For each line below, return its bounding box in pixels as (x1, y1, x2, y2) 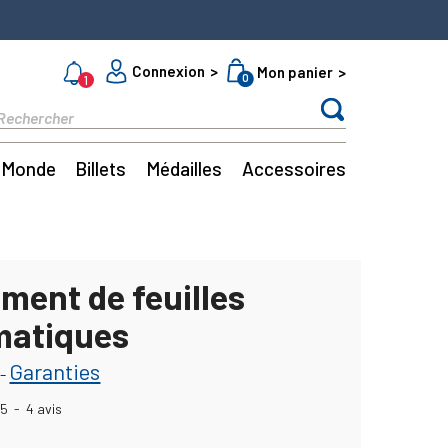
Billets (75, 157, 127, 180)
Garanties (9, 357, 101, 384)
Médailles (146, 157, 223, 180)
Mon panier (257, 63, 334, 81)
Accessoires (241, 157, 346, 180)
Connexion (132, 61, 206, 80)
